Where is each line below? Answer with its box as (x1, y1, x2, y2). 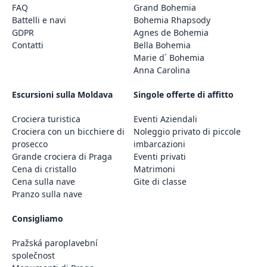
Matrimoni (133, 163, 175, 175)
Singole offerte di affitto (133, 89, 234, 100)
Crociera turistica (12, 113, 80, 125)
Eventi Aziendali (133, 113, 197, 125)
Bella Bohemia (133, 39, 191, 51)
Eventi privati (133, 151, 186, 162)
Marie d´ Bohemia (133, 52, 204, 63)
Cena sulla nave (12, 176, 75, 187)
